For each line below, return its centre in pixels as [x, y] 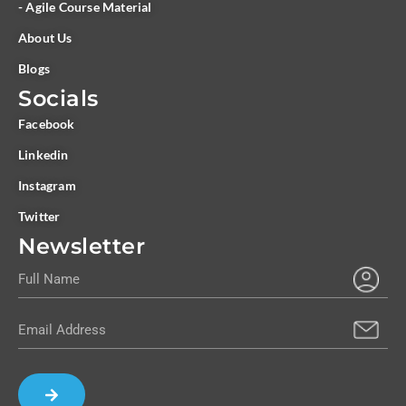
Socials [58, 98]
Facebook [47, 124]
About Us [45, 38]
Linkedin [43, 155]
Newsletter [82, 246]
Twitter [39, 216]
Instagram [47, 185]
